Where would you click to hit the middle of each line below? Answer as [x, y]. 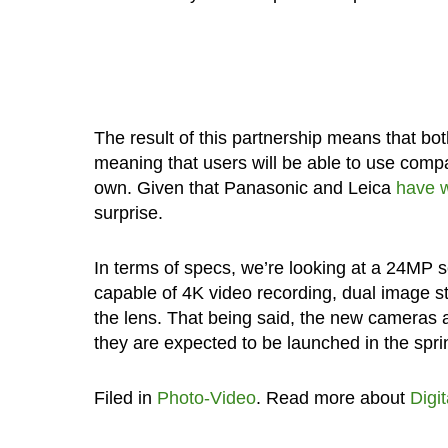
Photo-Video [206, 397]
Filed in [125, 397]
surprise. [128, 212]
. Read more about [332, 397]
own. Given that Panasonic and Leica [244, 187]
